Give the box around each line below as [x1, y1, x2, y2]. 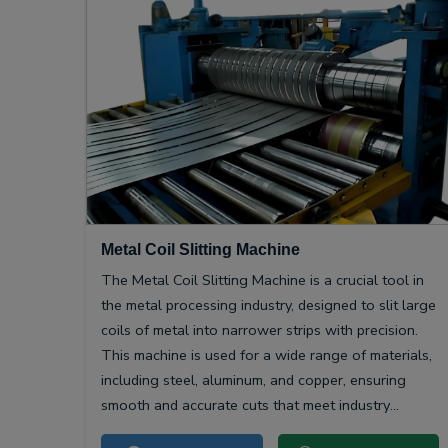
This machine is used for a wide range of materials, [101, 345, 432, 366]
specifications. [101, 420, 192, 441]
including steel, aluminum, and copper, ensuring [101, 370, 406, 391]
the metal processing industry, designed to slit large [101, 295, 436, 316]
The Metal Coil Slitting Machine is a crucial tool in [101, 270, 424, 291]
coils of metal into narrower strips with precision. [101, 320, 418, 341]
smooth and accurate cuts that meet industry [101, 395, 390, 416]
